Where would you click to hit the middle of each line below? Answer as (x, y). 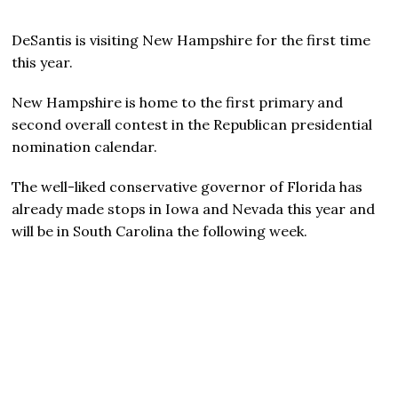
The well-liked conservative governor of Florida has (187, 186)
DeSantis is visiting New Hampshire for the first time (191, 40)
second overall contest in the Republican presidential (192, 124)
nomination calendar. (85, 146)
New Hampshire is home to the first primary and (178, 102)
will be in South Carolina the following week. (160, 231)
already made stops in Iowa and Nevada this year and (194, 208)
